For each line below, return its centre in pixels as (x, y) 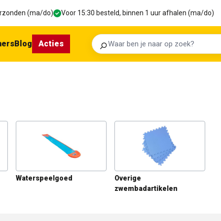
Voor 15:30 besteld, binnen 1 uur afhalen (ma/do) (138, 13)
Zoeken (104, 61)
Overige (128, 178)
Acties (51, 44)
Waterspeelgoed (44, 178)
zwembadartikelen (146, 188)
